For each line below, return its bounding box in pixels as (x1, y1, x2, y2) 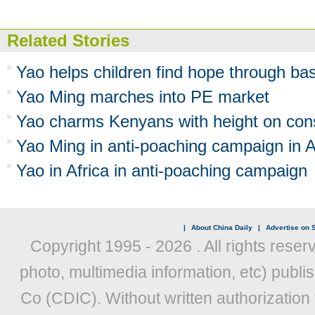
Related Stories (7, 31, 129, 50)
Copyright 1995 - (30, 237, 155, 255)
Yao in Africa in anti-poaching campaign (16, 161, 307, 180)
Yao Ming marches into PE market (16, 87, 269, 106)
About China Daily (191, 224, 252, 231)
